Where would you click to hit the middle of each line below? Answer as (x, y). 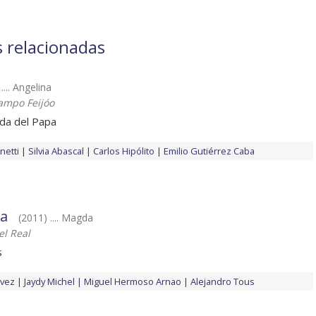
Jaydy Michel (49, 282)
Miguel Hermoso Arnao (133, 282)
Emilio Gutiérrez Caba (209, 151)
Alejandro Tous (223, 282)
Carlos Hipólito (124, 151)
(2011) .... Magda (56, 218)
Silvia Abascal (56, 151)
